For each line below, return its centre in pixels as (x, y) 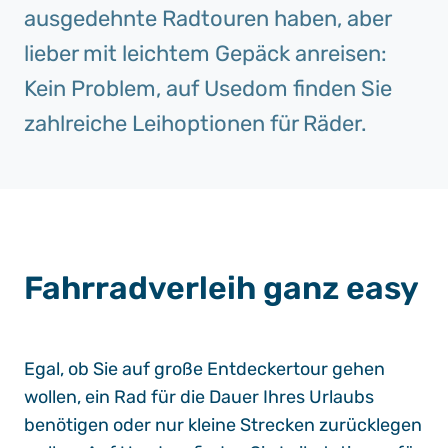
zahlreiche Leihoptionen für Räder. (195, 123)
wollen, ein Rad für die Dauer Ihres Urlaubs (199, 397)
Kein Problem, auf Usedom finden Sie (208, 88)
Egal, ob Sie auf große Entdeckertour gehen (204, 369)
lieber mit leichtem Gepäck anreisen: (205, 53)
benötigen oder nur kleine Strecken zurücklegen (223, 425)
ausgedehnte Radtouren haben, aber (207, 18)
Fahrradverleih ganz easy (221, 288)
